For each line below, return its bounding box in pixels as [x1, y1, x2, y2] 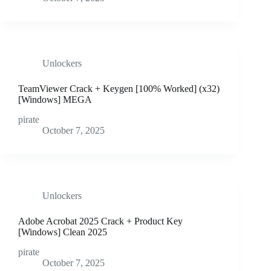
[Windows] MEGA [18, 94, 92, 105]
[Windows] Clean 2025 [18, 227, 107, 238]
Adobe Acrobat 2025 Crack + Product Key [18, 216, 183, 227]
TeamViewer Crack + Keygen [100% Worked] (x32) [18, 83, 220, 94]
